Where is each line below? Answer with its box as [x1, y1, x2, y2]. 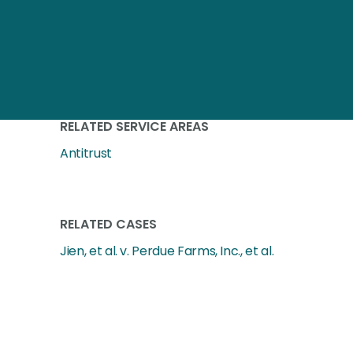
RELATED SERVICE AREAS [60, 117, 209, 136]
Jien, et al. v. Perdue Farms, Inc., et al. [60, 242, 274, 260]
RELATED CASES [60, 215, 157, 233]
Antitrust [60, 144, 112, 162]
